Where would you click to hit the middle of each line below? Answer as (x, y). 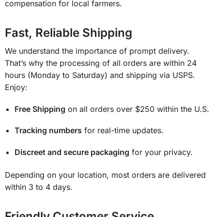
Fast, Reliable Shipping (69, 33)
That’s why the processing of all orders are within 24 (101, 63)
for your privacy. (161, 152)
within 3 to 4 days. (39, 187)
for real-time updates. (123, 131)
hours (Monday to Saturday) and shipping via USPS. (100, 75)
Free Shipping (40, 109)
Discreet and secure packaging (72, 152)
